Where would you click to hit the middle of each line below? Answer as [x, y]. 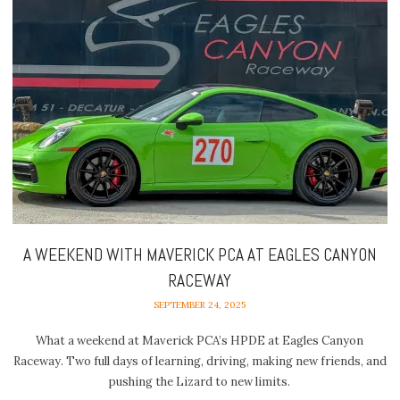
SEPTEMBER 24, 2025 [200, 304]
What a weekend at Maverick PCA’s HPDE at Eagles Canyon [200, 341]
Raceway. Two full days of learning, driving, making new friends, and [200, 362]
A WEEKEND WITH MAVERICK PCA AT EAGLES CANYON [200, 254]
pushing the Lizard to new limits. [200, 382]
